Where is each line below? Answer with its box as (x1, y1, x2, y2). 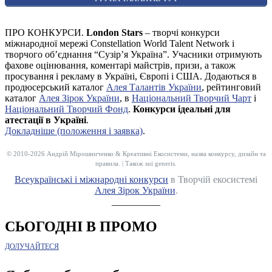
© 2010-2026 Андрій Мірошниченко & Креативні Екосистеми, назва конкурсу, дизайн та (6, 149, 266, 157)
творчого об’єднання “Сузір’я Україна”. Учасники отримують (5, 49, 262, 59)
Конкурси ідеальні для (133, 103, 231, 114)
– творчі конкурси (143, 27, 220, 38)
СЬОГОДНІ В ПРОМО (5, 219, 157, 235)
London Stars (86, 27, 143, 38)
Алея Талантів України (106, 81, 202, 92)
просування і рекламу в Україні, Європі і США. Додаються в (5, 70, 257, 81)
